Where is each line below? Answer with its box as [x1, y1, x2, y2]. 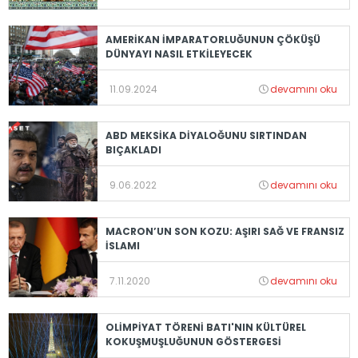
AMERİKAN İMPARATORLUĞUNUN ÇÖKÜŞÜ [105, 32, 320, 46]
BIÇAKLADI [105, 142, 161, 157]
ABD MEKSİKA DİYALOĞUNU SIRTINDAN [105, 128, 307, 142]
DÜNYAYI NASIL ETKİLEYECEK [105, 46, 253, 61]
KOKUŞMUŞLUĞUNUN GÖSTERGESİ [105, 334, 281, 348]
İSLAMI [105, 238, 140, 253]
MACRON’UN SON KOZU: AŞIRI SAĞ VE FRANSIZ [105, 224, 344, 238]
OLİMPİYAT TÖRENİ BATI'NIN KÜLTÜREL [105, 320, 306, 334]
